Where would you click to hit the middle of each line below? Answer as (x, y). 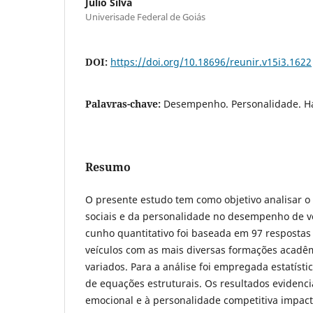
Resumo (108, 167)
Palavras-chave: (124, 103)
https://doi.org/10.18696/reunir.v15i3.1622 (211, 61)
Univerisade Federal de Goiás (145, 16)
